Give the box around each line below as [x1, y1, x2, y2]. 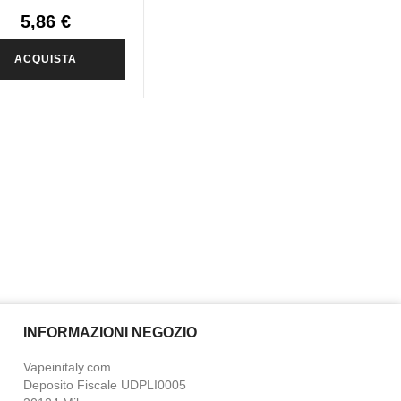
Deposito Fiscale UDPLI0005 [23, 378, 186, 393]
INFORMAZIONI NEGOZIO [23, 325, 197, 341]
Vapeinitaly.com [23, 360, 111, 375]
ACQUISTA [14, 52, 77, 65]
